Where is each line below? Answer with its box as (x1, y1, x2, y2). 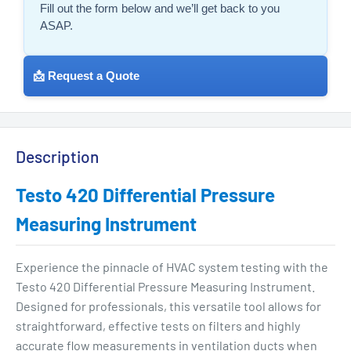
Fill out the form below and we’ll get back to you (40, 2, 280, 16)
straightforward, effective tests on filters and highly (16, 318, 300, 334)
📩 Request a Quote (33, 69, 139, 83)
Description (16, 147, 99, 167)
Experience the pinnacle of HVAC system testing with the (16, 259, 328, 275)
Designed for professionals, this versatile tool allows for (16, 299, 321, 314)
